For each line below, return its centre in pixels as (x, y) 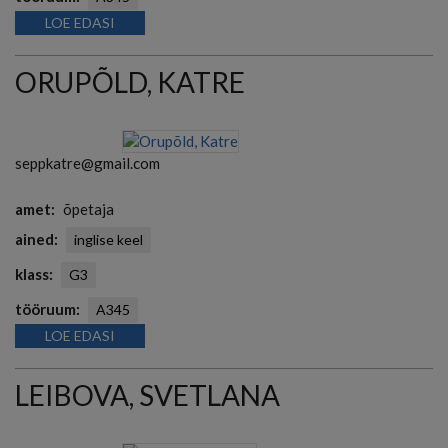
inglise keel (108, 239)
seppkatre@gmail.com (87, 162)
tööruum (45, 308)
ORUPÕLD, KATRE (130, 82)
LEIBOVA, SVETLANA (147, 394)
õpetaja (88, 208)
